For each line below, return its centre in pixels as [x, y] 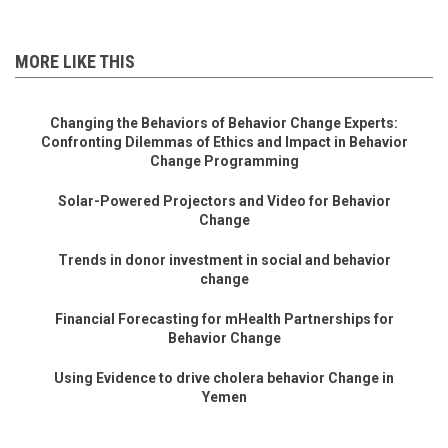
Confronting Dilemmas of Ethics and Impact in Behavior [224, 141]
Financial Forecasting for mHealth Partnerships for [224, 318]
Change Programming [224, 160]
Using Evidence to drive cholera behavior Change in [224, 377]
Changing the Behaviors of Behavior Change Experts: [224, 122]
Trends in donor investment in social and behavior [224, 259]
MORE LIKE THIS [75, 61]
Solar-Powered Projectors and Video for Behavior [224, 200]
